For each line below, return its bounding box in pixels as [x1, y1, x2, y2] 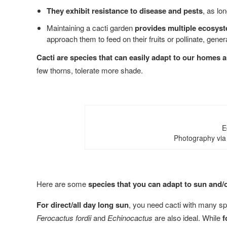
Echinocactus [107, 212, 155, 223]
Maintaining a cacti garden [47, 22, 135, 33]
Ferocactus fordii [36, 212, 91, 223]
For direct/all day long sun [36, 199, 129, 210]
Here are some [36, 178, 88, 189]
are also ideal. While [155, 212, 222, 223]
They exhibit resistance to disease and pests [47, 5, 203, 16]
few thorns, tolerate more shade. [36, 64, 143, 75]
